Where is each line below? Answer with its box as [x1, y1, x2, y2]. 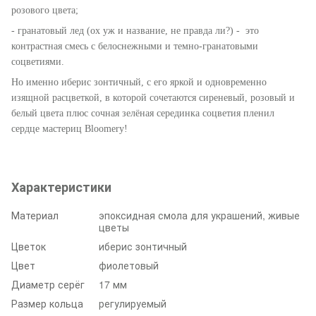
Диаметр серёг [11, 276, 85, 291]
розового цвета [11, 4, 75, 16]
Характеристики [11, 177, 111, 196]
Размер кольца [11, 296, 83, 310]
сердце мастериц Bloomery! [11, 123, 128, 134]
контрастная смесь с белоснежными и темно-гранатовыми [11, 40, 258, 51]
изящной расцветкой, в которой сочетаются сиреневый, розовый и [11, 92, 295, 103]
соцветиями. [11, 56, 64, 67]
